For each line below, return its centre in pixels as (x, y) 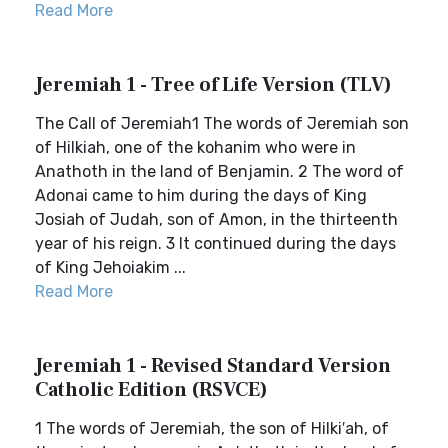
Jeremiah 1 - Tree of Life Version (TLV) (213, 85)
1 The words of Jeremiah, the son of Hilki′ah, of (212, 428)
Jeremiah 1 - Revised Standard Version (213, 366)
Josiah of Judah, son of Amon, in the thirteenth (216, 219)
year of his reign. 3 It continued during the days (215, 243)
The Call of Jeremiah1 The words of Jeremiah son (222, 123)
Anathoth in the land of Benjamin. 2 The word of (219, 171)
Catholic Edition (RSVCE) (151, 390)
